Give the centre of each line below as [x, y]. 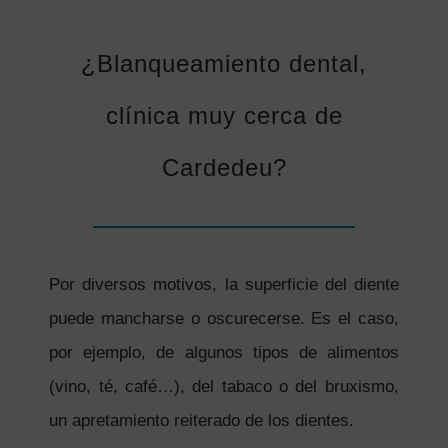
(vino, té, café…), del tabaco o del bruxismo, [224, 386]
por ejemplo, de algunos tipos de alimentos [224, 352]
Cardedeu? [224, 167]
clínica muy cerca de [224, 115]
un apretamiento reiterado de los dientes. [202, 420]
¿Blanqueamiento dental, [224, 63]
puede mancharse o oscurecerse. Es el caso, [224, 318]
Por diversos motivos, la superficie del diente [224, 284]
